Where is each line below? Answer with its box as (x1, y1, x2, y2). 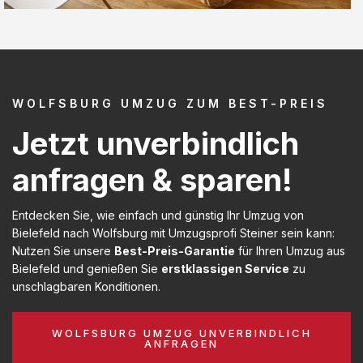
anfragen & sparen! (12, 160, 293, 199)
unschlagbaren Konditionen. (12, 279, 160, 293)
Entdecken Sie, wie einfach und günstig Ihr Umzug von (12, 207, 304, 222)
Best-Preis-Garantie (114, 243, 235, 258)
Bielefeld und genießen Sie (12, 261, 161, 275)
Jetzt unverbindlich (12, 124, 299, 162)
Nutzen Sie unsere (12, 243, 114, 258)
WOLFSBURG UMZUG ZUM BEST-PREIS (12, 96, 328, 110)
